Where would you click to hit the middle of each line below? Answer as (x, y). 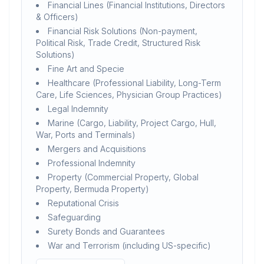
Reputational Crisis (83, 203)
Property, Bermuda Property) (92, 189)
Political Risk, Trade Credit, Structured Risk (118, 43)
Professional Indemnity (92, 163)
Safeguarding (74, 217)
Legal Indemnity (78, 109)
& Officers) (57, 17)
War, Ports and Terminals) (85, 135)
